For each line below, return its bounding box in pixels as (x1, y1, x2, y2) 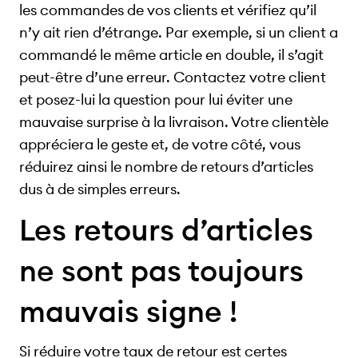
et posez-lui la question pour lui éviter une (19, 90, 292, 109)
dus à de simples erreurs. (19, 180, 181, 199)
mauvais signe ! (19, 292, 237, 331)
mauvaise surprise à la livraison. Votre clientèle (19, 113, 328, 132)
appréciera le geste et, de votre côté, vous (19, 135, 300, 154)
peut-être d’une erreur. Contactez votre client (19, 68, 326, 87)
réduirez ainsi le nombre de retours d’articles (19, 157, 313, 177)
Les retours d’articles (19, 211, 313, 249)
